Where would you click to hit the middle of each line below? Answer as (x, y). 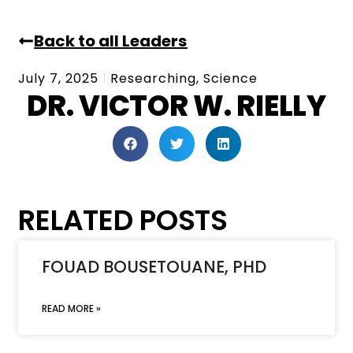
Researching (154, 78)
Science (231, 78)
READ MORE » (72, 308)
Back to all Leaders (111, 41)
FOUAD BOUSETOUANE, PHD (154, 266)
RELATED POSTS (123, 220)
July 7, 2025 (59, 78)
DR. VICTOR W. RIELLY (176, 106)
